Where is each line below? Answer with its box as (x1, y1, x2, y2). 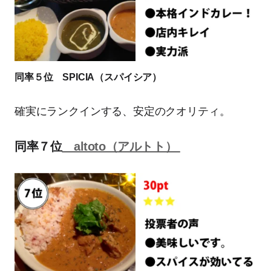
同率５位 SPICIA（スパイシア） (15, 71, 162, 82)
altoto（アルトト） (62, 139, 180, 153)
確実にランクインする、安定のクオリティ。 (15, 105, 230, 117)
